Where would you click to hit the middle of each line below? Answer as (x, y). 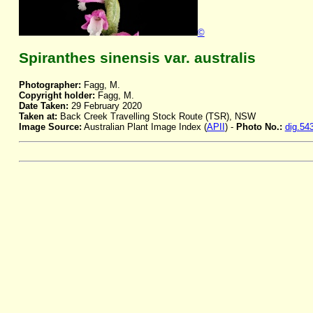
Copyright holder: (57, 96)
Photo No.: (260, 127)
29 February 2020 (105, 106)
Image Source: (50, 127)
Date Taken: (43, 106)
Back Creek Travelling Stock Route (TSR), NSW (156, 117)
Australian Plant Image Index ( (144, 127)
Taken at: (38, 117)
